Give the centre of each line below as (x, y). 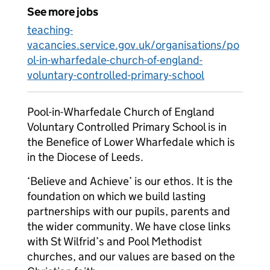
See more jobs (63, 12)
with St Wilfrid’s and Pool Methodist (115, 241)
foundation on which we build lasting (116, 196)
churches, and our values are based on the (131, 256)
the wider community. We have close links (129, 226)
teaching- (50, 30)
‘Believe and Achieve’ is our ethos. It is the (130, 181)
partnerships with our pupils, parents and (129, 211)
